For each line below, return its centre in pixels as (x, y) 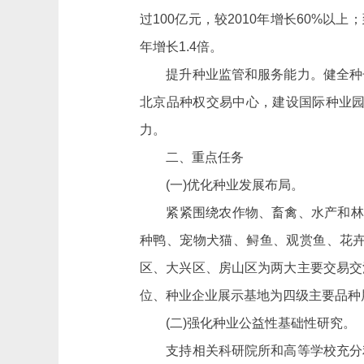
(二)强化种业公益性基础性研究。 (248, 323)
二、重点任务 (192, 157)
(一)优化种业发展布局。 (222, 185)
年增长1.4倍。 (181, 47)
